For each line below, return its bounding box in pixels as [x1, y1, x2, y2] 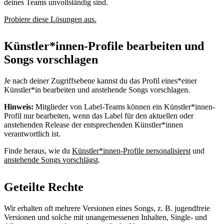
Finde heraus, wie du [4, 146, 72, 155]
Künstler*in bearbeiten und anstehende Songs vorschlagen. [4, 85, 190, 94]
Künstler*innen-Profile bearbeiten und [4, 39, 204, 53]
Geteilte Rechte [4, 180, 83, 194]
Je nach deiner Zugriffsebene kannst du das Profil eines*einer [4, 76, 197, 85]
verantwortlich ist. [4, 129, 60, 138]
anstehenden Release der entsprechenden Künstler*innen [4, 120, 183, 129]
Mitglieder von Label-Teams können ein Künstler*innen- [33, 102, 215, 111]
